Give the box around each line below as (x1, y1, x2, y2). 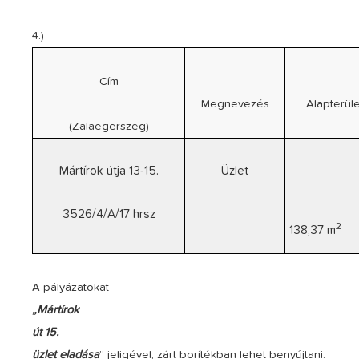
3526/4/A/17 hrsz (62, 208, 155, 220)
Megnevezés (200, 98, 269, 110)
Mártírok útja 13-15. (58, 164, 159, 177)
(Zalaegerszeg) (68, 120, 149, 132)
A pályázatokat (32, 281, 110, 293)
